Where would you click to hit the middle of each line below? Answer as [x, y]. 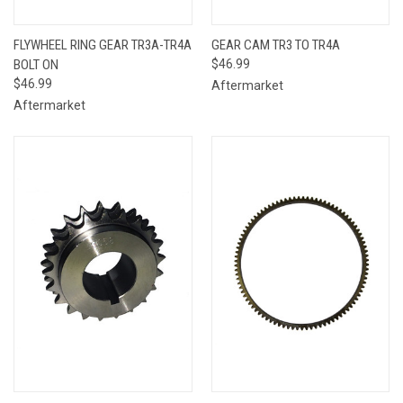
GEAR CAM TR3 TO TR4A [275, 45]
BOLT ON [36, 64]
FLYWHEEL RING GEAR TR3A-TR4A [103, 45]
